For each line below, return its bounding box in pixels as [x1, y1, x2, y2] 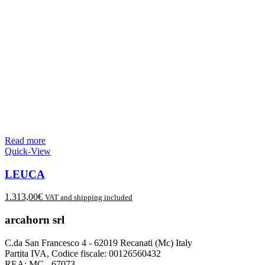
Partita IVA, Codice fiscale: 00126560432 [5, 248, 161, 258]
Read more [5, 135, 46, 146]
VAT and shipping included [45, 193, 132, 202]
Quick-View [5, 146, 51, 156]
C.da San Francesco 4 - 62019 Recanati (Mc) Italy [5, 237, 192, 248]
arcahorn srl [5, 214, 64, 227]
